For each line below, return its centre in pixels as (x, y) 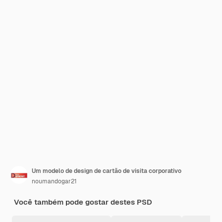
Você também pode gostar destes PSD (83, 202)
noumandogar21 (54, 181)
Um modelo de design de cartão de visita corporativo (107, 171)
